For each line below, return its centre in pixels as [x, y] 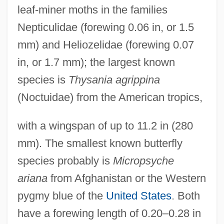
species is [43, 79]
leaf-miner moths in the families [92, 9]
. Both [185, 195]
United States [138, 195]
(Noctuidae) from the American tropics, [110, 97]
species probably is [65, 160]
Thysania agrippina [114, 79]
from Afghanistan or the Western [126, 178]
